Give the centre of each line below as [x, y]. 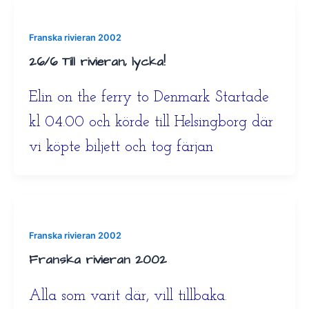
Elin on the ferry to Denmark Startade [149, 98]
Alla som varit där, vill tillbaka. [132, 296]
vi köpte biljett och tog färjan [121, 148]
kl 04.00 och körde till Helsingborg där [151, 123]
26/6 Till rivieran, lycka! [97, 61]
